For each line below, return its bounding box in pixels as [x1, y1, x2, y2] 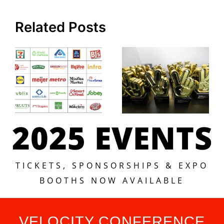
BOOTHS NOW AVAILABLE [39, 174, 184, 186]
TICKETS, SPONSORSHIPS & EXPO [15, 159, 208, 171]
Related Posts [14, 18, 106, 35]
